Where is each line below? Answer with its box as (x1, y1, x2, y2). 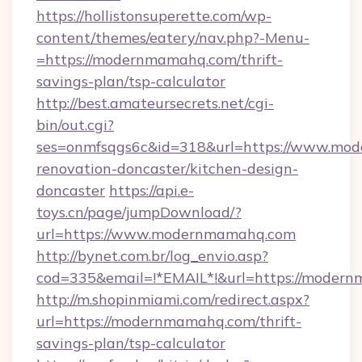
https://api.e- (109, 181, 194, 200)
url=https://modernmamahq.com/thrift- (36, 312, 301, 330)
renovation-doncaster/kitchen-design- (36, 159, 298, 178)
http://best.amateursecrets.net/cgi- (36, 94, 274, 112)
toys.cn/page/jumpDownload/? (36, 203, 242, 221)
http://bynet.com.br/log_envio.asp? (36, 246, 268, 265)
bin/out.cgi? (36, 116, 114, 134)
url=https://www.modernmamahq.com (36, 225, 296, 243)
